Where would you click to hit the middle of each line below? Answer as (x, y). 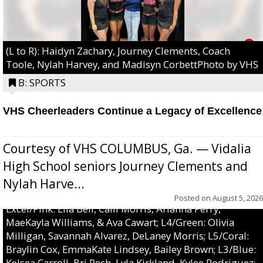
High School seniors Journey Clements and (125, 166)
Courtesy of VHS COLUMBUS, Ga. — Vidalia (127, 148)
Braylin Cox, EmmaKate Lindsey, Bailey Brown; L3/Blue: (131, 249)
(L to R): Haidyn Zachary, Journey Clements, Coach (118, 50)
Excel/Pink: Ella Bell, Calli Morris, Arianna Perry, (113, 208)
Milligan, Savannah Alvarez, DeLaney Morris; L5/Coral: (127, 235)
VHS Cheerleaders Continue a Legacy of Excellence (132, 111)
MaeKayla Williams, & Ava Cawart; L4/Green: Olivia (120, 222)
